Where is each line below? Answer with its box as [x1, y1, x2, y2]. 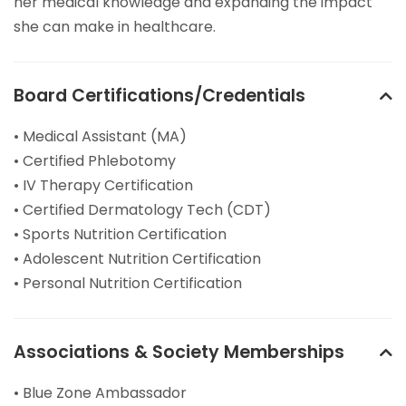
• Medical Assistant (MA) [14, 126, 187, 148]
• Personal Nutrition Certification [14, 273, 242, 295]
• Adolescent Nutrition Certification [14, 248, 261, 270]
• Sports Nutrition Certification [14, 224, 227, 246]
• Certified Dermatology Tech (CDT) [14, 199, 271, 221]
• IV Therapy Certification [14, 175, 193, 197]
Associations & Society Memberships [14, 340, 344, 365]
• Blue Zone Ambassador [14, 382, 187, 404]
